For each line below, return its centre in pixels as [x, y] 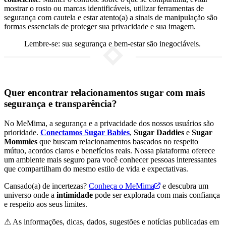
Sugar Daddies [159, 133]
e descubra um [184, 186]
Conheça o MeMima [122, 186]
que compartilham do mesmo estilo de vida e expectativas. [96, 169]
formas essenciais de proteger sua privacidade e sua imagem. [100, 26]
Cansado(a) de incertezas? [46, 186]
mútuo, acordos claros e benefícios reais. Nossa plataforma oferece [109, 151]
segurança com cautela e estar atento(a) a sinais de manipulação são [111, 17]
